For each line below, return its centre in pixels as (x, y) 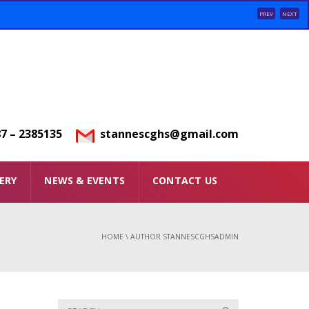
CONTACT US (185, 181)
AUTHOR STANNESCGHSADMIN (185, 237)
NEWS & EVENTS (84, 181)
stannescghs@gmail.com (168, 134)
